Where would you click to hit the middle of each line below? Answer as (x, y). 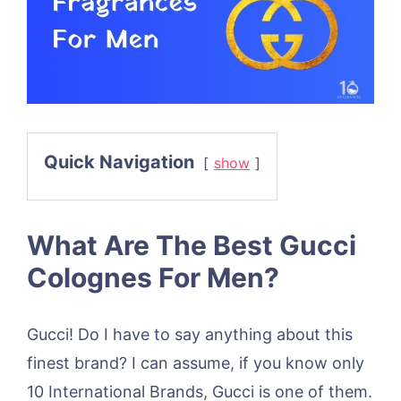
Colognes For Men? (153, 277)
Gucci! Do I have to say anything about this (190, 334)
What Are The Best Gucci (192, 245)
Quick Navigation (119, 162)
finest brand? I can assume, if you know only (196, 363)
